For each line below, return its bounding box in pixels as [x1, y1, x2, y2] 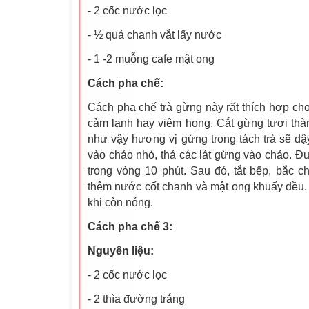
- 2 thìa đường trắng [88, 293, 185, 305]
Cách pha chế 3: [88, 221, 172, 232]
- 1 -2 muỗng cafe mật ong [88, 53, 215, 65]
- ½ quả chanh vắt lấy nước [88, 29, 221, 41]
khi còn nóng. [88, 197, 153, 208]
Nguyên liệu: [88, 245, 154, 257]
